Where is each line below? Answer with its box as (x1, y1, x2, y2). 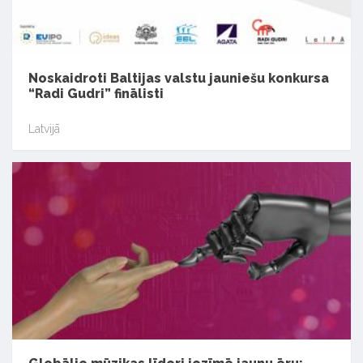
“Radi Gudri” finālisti (28, 85, 164, 101)
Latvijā (28, 122, 60, 136)
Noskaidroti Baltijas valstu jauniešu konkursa (28, 70, 329, 86)
